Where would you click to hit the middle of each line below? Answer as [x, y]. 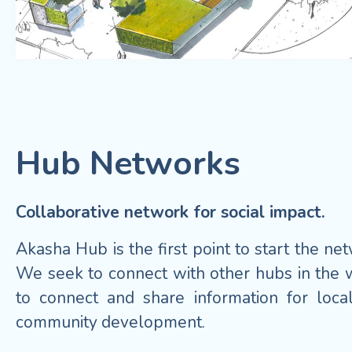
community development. [110, 322]
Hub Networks [128, 163]
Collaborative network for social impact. [170, 212]
